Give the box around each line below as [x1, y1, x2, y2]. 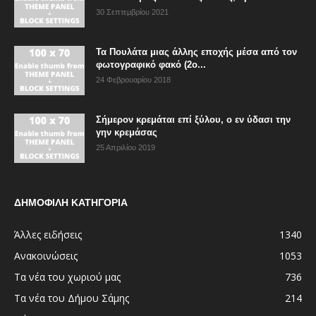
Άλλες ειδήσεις [14, 227, 82, 241]
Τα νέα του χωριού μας [14, 269, 121, 284]
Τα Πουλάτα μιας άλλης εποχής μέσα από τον [96, 46, 297, 57]
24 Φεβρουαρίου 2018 [96, 75, 171, 84]
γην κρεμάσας [96, 126, 157, 138]
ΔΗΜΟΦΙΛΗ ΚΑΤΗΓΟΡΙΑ [14, 196, 128, 208]
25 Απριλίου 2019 [96, 142, 155, 152]
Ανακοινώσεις [14, 248, 78, 262]
